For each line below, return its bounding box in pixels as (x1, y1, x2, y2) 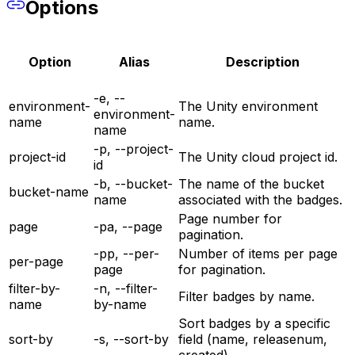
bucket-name (9, 183, 89, 200)
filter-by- (9, 280, 60, 296)
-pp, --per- (94, 245, 159, 261)
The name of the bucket (178, 175, 324, 192)
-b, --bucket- (94, 175, 173, 192)
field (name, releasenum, (178, 330, 327, 347)
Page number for (178, 210, 282, 227)
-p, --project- (94, 140, 174, 157)
